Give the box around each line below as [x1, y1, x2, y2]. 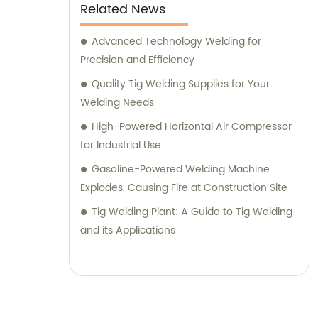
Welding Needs [80, 94, 154, 111]
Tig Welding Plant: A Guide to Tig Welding [92, 203, 292, 220]
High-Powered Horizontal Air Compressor [92, 118, 292, 135]
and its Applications [80, 221, 175, 238]
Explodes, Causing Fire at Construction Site [80, 179, 287, 196]
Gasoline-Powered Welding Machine [92, 160, 270, 177]
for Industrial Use [80, 136, 161, 153]
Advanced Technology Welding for [92, 33, 261, 50]
